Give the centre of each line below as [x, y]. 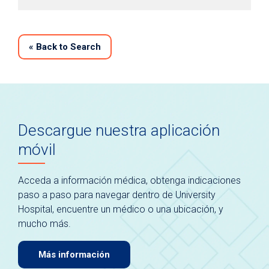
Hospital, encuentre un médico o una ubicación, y [121, 209]
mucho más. [44, 223]
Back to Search [67, 47]
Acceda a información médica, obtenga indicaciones [129, 180]
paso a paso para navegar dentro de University [117, 195]
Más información [74, 254]
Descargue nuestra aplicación [119, 130]
